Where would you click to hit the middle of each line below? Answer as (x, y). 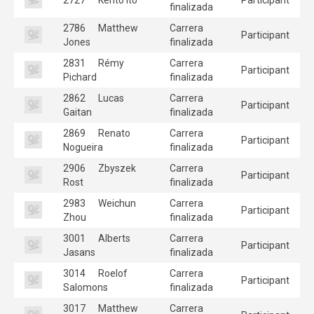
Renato (113, 133)
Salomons (86, 287)
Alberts (113, 238)
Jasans (79, 252)
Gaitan (77, 112)
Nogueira (83, 147)
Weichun (116, 203)
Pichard (80, 77)
